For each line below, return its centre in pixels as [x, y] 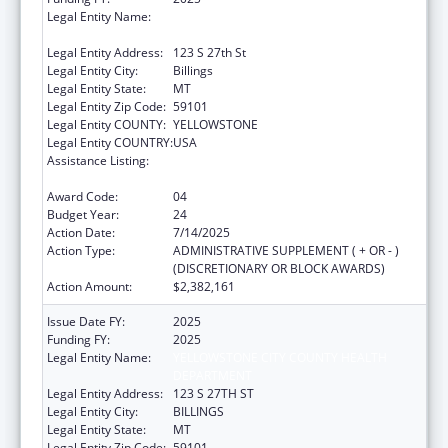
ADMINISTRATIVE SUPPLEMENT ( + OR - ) [286, 250]
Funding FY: [78, 339]
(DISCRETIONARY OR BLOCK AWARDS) [279, 268]
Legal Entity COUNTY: [106, 124]
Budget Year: [83, 214]
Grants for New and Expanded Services [281, 160]
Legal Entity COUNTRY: [110, 142]
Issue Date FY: [86, 321]
